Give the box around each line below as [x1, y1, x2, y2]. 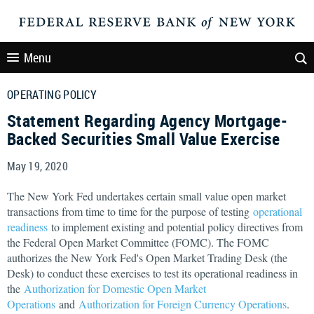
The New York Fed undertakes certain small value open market [7, 189, 286, 203]
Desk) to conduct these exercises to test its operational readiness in [7, 266, 298, 280]
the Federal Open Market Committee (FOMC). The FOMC [7, 235, 269, 250]
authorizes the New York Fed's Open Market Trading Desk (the [7, 250, 287, 265]
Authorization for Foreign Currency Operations [78, 296, 287, 311]
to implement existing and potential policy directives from [48, 219, 303, 234]
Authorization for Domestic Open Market [24, 281, 206, 296]
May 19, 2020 [7, 158, 68, 174]
